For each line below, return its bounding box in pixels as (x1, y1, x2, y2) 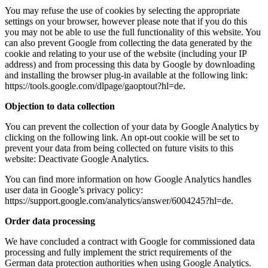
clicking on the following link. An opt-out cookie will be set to (5, 132, 239, 143)
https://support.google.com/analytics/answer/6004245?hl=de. (5, 196, 233, 206)
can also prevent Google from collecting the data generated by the (5, 38, 252, 48)
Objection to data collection (5, 101, 115, 112)
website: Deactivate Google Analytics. (5, 154, 149, 165)
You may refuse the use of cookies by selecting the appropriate (5, 5, 240, 16)
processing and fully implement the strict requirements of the (5, 247, 232, 258)
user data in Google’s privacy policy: (5, 185, 143, 196)
